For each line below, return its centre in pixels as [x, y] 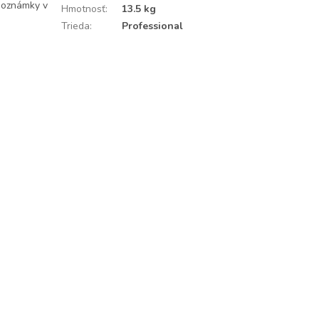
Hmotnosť [83, 9]
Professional [152, 26]
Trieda [75, 26]
